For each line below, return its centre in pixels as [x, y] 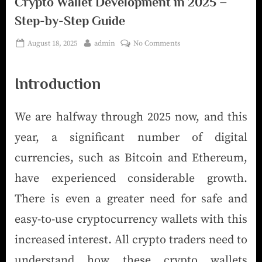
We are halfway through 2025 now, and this [131, 117]
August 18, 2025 [53, 43]
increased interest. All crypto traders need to [131, 240]
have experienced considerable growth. [131, 178]
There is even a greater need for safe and [131, 199]
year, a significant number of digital [131, 137]
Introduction [58, 84]
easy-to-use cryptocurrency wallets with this [131, 219]
